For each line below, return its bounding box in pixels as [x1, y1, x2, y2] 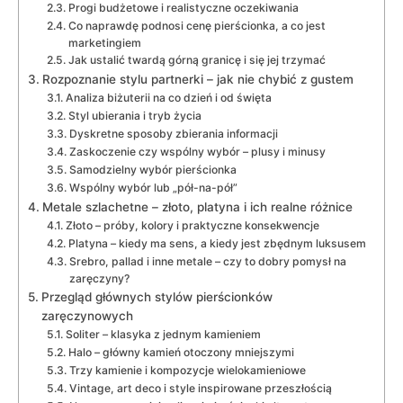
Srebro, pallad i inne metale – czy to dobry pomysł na [68, 255, 346, 269]
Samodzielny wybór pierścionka [68, 163, 237, 177]
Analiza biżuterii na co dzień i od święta [65, 91, 272, 105]
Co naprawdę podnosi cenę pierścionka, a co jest [67, 19, 326, 33]
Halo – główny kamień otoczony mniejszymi [67, 345, 294, 360]
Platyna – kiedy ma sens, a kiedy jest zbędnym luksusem [67, 237, 366, 251]
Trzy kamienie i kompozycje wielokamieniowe [68, 363, 306, 378]
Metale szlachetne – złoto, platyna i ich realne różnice [41, 200, 353, 215]
